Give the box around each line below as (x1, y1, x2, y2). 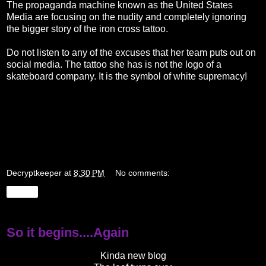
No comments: (115, 168, 170, 178)
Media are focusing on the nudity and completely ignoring (7, 11, 246, 22)
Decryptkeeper (7, 168, 62, 178)
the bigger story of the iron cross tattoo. (7, 23, 168, 34)
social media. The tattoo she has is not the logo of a (7, 59, 221, 69)
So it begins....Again (7, 225, 129, 240)
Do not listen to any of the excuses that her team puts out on (7, 47, 256, 58)
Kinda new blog (100, 251, 166, 261)
